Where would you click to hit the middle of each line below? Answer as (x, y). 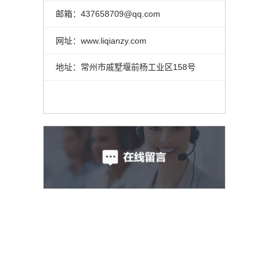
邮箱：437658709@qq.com (108, 14)
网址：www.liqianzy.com (101, 40)
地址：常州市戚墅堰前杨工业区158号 (125, 67)
